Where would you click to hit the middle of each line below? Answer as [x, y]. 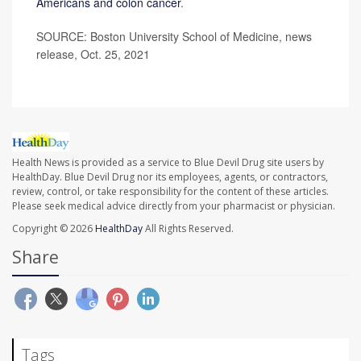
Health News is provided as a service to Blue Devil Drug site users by [168, 162]
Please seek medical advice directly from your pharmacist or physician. [174, 205]
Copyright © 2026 [54, 228]
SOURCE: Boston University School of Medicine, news [174, 36]
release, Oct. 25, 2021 [93, 54]
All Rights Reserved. [188, 228]
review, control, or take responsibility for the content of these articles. [170, 191]
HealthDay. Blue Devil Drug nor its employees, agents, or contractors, [170, 176]
